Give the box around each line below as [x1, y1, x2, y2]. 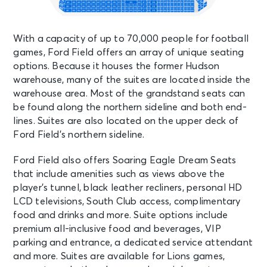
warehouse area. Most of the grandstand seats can [13, 89, 246, 99]
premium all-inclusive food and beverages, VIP [13, 224, 221, 234]
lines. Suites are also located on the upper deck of [13, 116, 239, 126]
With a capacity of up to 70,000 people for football [13, 34, 249, 44]
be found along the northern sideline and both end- [13, 103, 247, 113]
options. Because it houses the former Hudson [13, 61, 220, 72]
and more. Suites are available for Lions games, [13, 252, 225, 262]
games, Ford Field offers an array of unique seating [13, 48, 244, 58]
